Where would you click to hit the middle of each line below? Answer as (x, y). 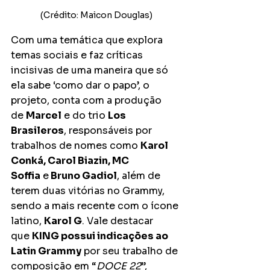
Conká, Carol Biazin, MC (71, 161)
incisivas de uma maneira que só (91, 71)
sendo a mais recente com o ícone (96, 206)
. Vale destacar (119, 221)
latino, (27, 221)
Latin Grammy (46, 251)
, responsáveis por (109, 131)
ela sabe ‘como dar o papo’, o (81, 86)
